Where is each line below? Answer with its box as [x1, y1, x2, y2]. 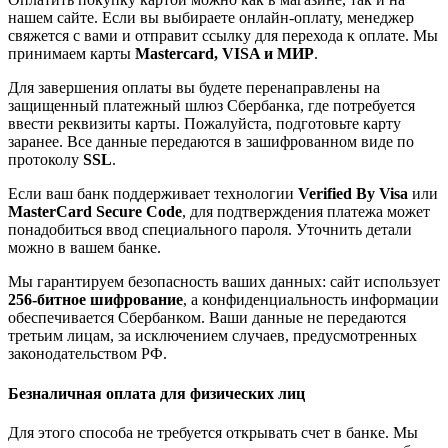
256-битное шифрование [8, 291, 183, 309]
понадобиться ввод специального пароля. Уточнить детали [8, 221, 412, 239]
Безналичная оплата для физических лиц [8, 384, 305, 402]
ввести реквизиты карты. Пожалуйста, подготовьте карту [8, 115, 401, 133]
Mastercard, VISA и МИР [135, 45, 314, 63]
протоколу [8, 151, 83, 169]
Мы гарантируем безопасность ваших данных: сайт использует [8, 273, 440, 291]
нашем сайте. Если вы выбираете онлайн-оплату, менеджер [8, 9, 414, 27]
